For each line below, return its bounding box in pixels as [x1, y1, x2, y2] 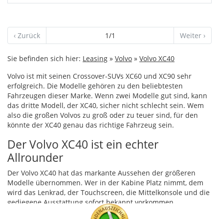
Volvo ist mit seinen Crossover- [7, 71, 108, 81]
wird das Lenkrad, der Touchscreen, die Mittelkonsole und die [7, 187, 210, 197]
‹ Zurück [14, 30, 40, 40]
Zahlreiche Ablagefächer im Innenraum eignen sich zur [7, 207, 189, 217]
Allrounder [7, 149, 63, 165]
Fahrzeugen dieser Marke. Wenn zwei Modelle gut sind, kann [7, 90, 207, 100]
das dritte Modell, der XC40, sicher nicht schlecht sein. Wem [7, 100, 204, 110]
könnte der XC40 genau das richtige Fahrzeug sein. [7, 120, 174, 130]
